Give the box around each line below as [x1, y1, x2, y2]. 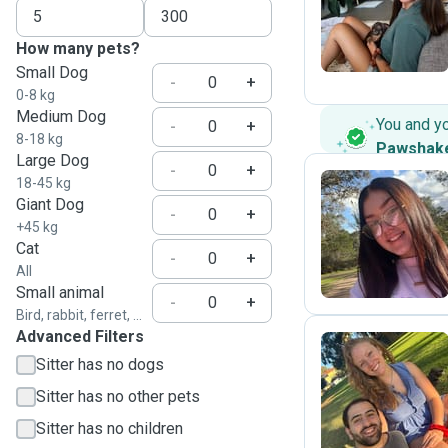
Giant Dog [16, 195, 84, 214]
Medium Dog [16, 107, 106, 126]
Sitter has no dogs [36, 355, 164, 374]
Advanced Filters [16, 327, 144, 346]
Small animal [16, 283, 104, 302]
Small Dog [16, 63, 88, 82]
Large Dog [16, 151, 89, 170]
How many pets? [16, 39, 140, 58]
